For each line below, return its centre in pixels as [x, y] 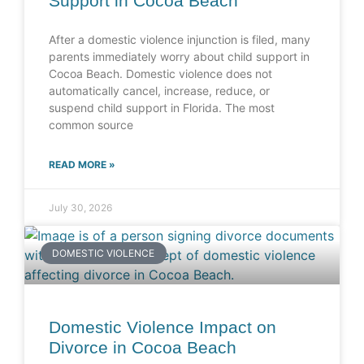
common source [91, 125]
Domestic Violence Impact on [162, 327]
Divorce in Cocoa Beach [143, 348]
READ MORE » [82, 165]
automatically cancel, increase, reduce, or [159, 91]
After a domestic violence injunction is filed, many [180, 40]
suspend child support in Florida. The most [162, 108]
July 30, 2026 [80, 208]
